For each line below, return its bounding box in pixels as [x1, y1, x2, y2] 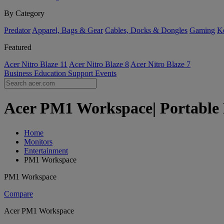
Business [4, 69, 34, 77]
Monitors [24, 137, 52, 146]
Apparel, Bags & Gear [32, 26, 103, 34]
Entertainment [24, 146, 68, 155]
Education [34, 69, 68, 77]
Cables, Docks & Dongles [105, 26, 187, 34]
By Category [4, 9, 44, 17]
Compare [4, 189, 33, 198]
